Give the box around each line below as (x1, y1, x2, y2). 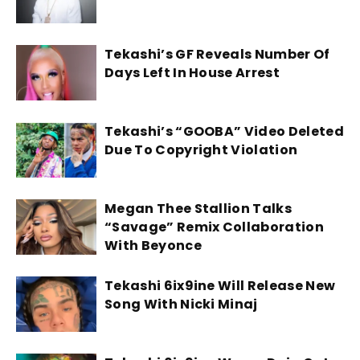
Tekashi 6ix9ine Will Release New (104, 276, 336, 296)
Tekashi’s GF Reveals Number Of (104, 45, 330, 64)
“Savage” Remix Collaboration (104, 218, 324, 237)
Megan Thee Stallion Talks (104, 199, 292, 219)
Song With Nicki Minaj (104, 295, 258, 314)
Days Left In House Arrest (104, 63, 280, 83)
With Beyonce (104, 236, 202, 256)
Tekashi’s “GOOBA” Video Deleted (104, 122, 344, 141)
